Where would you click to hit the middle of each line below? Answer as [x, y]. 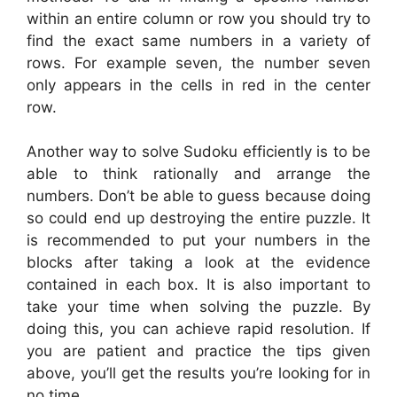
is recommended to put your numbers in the [198, 241]
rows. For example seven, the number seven [198, 62]
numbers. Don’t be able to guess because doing [198, 196]
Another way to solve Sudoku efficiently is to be [198, 152]
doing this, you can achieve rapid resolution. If [198, 329]
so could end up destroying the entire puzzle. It [198, 218]
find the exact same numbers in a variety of [198, 40]
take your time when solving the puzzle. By [198, 307]
